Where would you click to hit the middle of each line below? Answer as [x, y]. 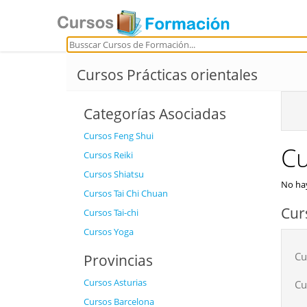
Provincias [118, 260]
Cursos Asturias [115, 282]
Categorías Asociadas [155, 114]
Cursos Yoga [109, 232]
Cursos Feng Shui [119, 136]
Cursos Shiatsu [114, 174]
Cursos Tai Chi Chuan [126, 193]
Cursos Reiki [108, 155]
